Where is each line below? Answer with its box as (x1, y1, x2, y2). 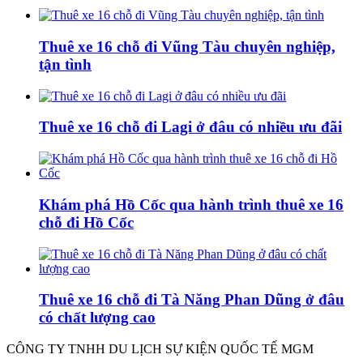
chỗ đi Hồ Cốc (39, 213, 134, 231)
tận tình (39, 55, 92, 73)
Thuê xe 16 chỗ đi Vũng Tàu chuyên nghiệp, (39, 37, 335, 55)
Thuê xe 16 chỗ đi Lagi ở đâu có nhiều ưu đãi (39, 118, 342, 136)
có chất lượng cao (39, 309, 156, 327)
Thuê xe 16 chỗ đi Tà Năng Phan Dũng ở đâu (39, 291, 344, 309)
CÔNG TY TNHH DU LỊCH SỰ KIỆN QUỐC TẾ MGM (6, 341, 314, 356)
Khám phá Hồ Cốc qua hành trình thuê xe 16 (39, 195, 344, 213)
